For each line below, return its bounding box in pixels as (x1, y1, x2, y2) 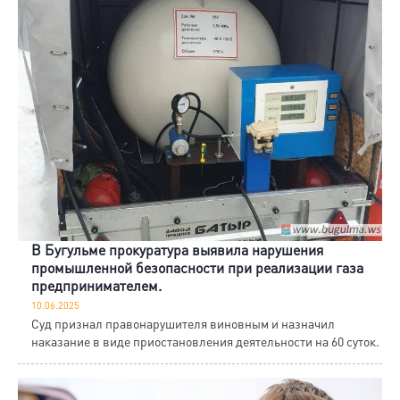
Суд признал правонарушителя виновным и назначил (31, 315, 335, 332)
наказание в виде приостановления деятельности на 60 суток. (31, 333, 379, 350)
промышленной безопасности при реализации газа (31, 258, 363, 278)
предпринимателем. (31, 276, 162, 296)
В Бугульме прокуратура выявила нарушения (31, 240, 323, 260)
